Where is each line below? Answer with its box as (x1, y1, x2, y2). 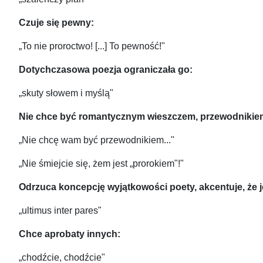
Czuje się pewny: (19, 18, 94, 28)
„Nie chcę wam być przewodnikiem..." (19, 135, 174, 146)
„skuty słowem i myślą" (19, 88, 113, 99)
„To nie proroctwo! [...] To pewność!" (19, 41, 165, 52)
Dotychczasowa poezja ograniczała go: (19, 65, 193, 75)
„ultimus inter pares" (19, 205, 102, 216)
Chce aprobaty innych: (19, 229, 120, 240)
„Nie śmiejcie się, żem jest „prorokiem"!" (19, 159, 184, 169)
